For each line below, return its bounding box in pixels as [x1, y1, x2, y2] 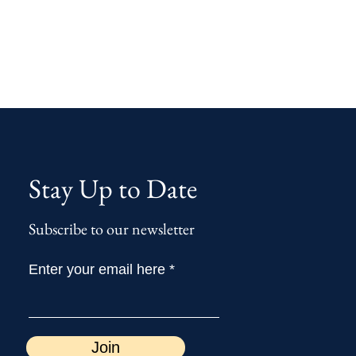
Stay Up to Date [29, 171, 198, 206]
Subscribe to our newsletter [29, 219, 195, 239]
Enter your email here [29, 261, 166, 277]
